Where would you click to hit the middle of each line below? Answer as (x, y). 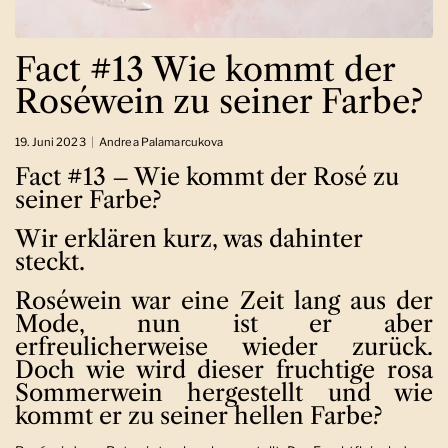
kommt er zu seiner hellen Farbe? (199, 415)
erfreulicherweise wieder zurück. (224, 346)
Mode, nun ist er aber (224, 323)
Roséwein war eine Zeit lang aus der (224, 300)
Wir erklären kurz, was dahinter (189, 238)
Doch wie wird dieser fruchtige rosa (224, 369)
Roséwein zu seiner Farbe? (219, 100)
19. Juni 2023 (50, 141)
